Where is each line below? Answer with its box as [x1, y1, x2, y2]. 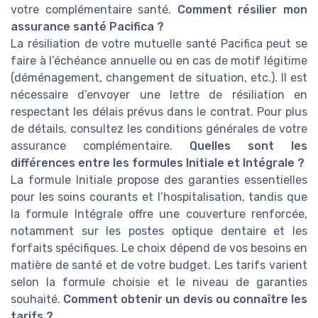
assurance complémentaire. [11, 138, 190, 153]
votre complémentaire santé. [11, 2, 177, 16]
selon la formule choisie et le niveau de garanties [11, 275, 307, 289]
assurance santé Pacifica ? [11, 19, 164, 33]
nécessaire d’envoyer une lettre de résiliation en [11, 87, 307, 102]
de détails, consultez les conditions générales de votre [11, 121, 307, 136]
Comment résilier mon [177, 2, 308, 16]
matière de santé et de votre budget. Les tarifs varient [11, 258, 307, 272]
